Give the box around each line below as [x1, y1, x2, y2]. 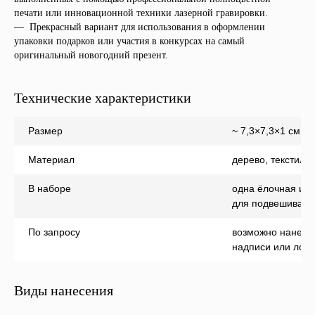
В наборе [28, 183, 71, 194]
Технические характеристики [14, 90, 191, 105]
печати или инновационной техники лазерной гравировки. [14, 8, 268, 18]
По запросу [28, 226, 80, 238]
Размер [28, 125, 63, 136]
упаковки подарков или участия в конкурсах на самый [14, 36, 245, 46]
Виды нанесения [14, 283, 113, 298]
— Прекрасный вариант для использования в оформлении [14, 22, 265, 32]
